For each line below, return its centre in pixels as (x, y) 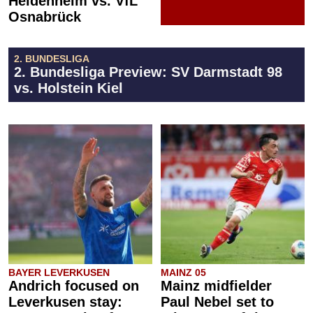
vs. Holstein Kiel (68, 88)
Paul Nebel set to (217, 302)
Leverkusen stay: (65, 302)
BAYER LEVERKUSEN (59, 272)
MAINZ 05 (183, 272)
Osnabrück (45, 17)
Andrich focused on (74, 286)
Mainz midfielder (216, 286)
